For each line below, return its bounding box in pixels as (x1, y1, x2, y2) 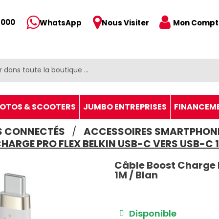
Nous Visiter (102, 18, 149, 28)
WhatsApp (40, 18, 82, 28)
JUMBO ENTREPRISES (83, 101, 167, 112)
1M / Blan (114, 168, 158, 182)
